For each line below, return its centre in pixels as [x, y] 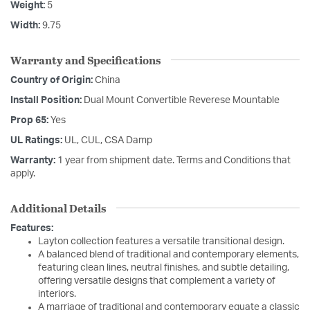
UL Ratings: [37, 140]
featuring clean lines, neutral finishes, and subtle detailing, [164, 267]
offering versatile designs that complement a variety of [157, 281]
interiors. [57, 294]
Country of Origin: [53, 80]
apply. [23, 173]
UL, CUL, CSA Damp [108, 140]
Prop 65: [30, 120]
